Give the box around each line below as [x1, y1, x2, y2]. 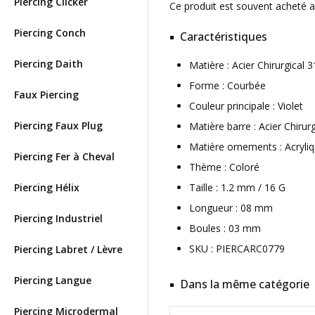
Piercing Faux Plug [14, 119, 103, 132]
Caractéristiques [180, 29, 267, 44]
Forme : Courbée [189, 79, 266, 92]
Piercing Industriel [14, 212, 103, 225]
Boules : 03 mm [189, 221, 261, 235]
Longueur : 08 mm [189, 201, 273, 214]
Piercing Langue [14, 274, 91, 287]
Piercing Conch [14, 26, 86, 39]
